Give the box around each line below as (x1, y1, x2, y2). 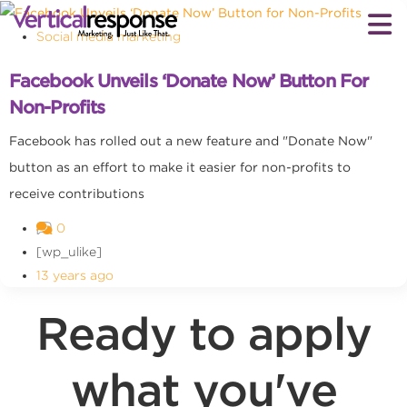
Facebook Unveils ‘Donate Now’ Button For (9, 70, 369, 93)
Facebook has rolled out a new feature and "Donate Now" (9, 134, 372, 149)
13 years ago (36, 268, 114, 283)
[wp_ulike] (36, 244, 102, 260)
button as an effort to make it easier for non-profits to (9, 160, 351, 175)
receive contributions (9, 186, 144, 202)
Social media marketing (36, 29, 181, 45)
